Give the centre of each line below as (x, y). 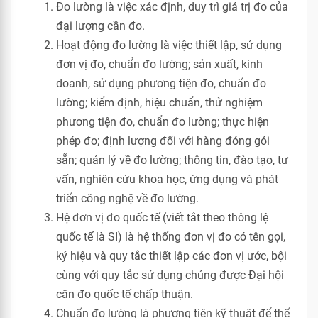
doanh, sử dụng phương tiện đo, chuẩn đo (161, 83)
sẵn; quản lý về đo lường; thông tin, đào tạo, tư (172, 160)
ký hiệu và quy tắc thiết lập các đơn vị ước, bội (171, 256)
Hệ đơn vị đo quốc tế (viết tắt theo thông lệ (162, 218)
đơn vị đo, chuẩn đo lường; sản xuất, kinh (159, 64)
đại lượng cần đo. (100, 26)
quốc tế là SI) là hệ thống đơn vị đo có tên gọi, (171, 237)
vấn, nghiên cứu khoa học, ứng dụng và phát (167, 179)
